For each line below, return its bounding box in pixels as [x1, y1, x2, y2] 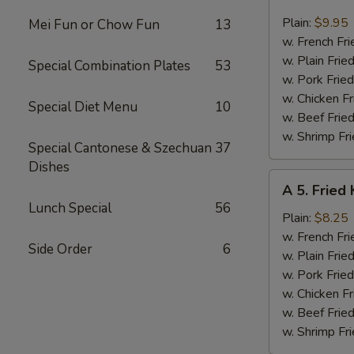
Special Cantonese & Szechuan [28, 139, 212, 157]
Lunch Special [28, 199, 111, 217]
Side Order [28, 240, 92, 258]
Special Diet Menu [28, 98, 137, 116]
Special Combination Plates [28, 57, 190, 75]
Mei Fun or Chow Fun [28, 16, 160, 34]
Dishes [28, 158, 70, 176]
